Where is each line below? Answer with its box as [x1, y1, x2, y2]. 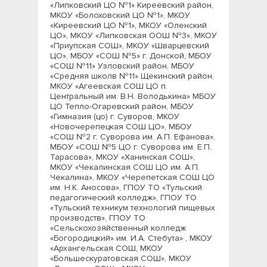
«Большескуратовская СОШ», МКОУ [50, 253, 191, 263]
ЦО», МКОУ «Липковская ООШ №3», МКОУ [50, 30, 217, 41]
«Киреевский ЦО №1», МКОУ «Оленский [50, 20, 207, 30]
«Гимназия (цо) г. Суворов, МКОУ [50, 111, 179, 122]
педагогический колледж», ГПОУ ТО [50, 193, 197, 203]
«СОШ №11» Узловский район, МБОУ [50, 61, 194, 71]
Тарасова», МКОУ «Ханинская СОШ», [50, 152, 195, 162]
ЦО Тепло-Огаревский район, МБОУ [50, 101, 194, 111]
